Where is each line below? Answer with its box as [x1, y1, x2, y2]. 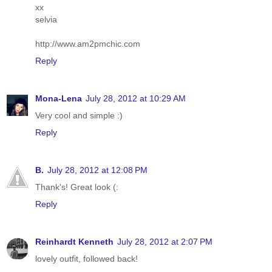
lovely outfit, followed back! [35, 254, 138, 264]
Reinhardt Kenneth [35, 237, 114, 247]
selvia [35, 15, 57, 25]
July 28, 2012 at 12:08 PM [47, 165, 148, 175]
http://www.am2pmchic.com [35, 39, 140, 49]
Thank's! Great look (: [35, 182, 118, 192]
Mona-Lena [35, 93, 82, 104]
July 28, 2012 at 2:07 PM [117, 237, 212, 247]
